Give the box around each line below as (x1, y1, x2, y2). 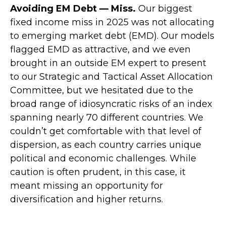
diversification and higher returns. (10, 193, 163, 205)
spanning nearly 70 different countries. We (10, 111, 203, 123)
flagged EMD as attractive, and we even (10, 43, 191, 55)
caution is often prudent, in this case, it (10, 166, 186, 178)
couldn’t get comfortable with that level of (10, 125, 201, 137)
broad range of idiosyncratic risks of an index (10, 98, 212, 109)
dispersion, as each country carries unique (10, 139, 201, 150)
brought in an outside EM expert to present (10, 57, 206, 69)
